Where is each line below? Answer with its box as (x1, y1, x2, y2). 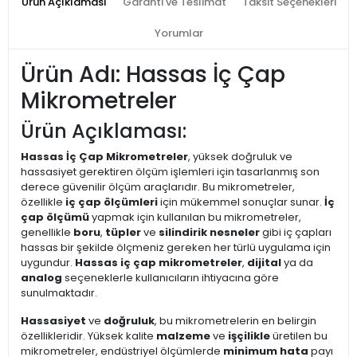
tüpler (105, 225, 141, 241)
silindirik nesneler (159, 225, 260, 241)
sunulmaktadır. (21, 285, 97, 301)
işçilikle (228, 328, 270, 344)
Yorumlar (154, 25, 203, 41)
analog (21, 270, 62, 286)
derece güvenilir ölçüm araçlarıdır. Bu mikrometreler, (21, 179, 295, 195)
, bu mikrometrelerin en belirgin (155, 313, 316, 329)
